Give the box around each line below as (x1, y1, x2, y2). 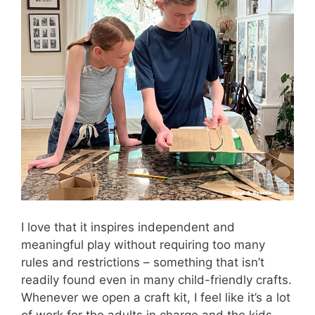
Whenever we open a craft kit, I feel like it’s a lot (21, 290, 290, 304)
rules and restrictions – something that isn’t (21, 255, 264, 269)
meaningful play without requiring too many (21, 237, 265, 252)
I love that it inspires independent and (21, 219, 235, 234)
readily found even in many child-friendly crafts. (21, 272, 292, 287)
